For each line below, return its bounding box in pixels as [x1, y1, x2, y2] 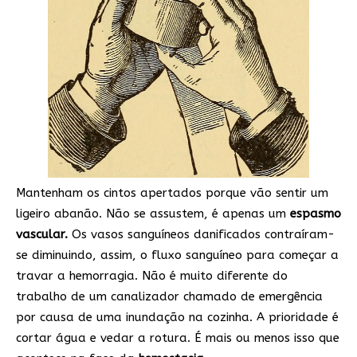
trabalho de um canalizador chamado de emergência [16, 288, 323, 304]
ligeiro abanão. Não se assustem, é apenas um [16, 206, 290, 221]
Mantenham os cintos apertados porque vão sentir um [16, 185, 328, 200]
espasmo [290, 206, 341, 221]
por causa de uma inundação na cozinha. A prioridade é [16, 309, 339, 324]
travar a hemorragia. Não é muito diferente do [16, 268, 288, 283]
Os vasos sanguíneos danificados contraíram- [72, 226, 335, 241]
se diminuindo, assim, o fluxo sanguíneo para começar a [16, 247, 339, 262]
